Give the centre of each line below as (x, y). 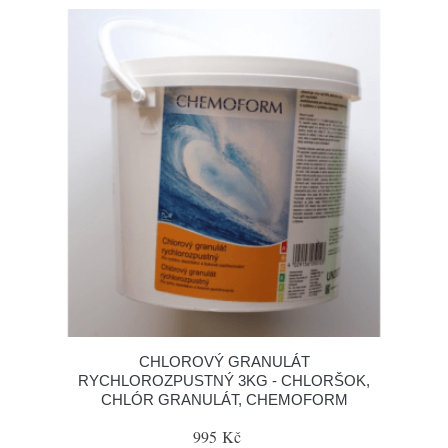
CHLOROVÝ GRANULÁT (224, 361)
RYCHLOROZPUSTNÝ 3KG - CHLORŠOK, (224, 380)
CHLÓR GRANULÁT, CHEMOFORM (224, 399)
